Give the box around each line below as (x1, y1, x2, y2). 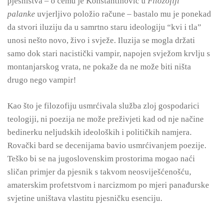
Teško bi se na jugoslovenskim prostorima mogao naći (7, 154, 195, 163)
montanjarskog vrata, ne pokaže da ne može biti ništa (7, 62, 191, 71)
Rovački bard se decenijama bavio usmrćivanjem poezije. (7, 141, 206, 150)
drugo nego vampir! (7, 75, 76, 85)
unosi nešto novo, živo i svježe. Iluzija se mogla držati (7, 36, 195, 45)
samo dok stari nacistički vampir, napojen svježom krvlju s (7, 49, 210, 58)
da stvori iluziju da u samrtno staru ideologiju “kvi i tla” (7, 22, 201, 32)
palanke (7, 9, 35, 19)
